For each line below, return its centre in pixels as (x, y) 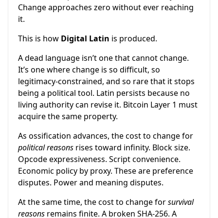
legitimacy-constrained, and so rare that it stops (106, 81)
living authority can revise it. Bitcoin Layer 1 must (108, 104)
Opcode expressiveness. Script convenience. (99, 159)
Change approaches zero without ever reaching (106, 7)
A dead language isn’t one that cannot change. (103, 58)
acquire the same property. (68, 116)
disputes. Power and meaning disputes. (91, 182)
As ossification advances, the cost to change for (106, 136)
